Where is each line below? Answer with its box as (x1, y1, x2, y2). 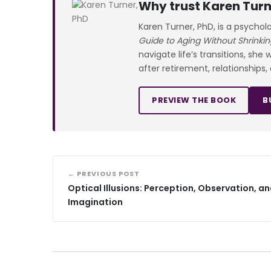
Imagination (68, 195, 123, 208)
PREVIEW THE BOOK (152, 94, 236, 106)
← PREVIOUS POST (68, 168, 140, 178)
